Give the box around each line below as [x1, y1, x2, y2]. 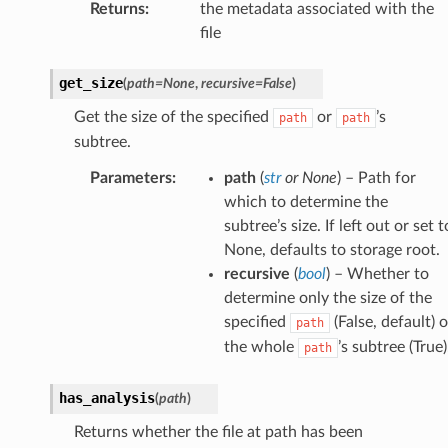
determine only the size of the [223, 289, 432, 306]
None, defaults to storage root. [223, 241, 440, 258]
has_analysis [58, 389, 155, 406]
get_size [58, 74, 123, 91]
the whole [223, 338, 298, 355]
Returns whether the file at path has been [73, 423, 363, 440]
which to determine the [223, 193, 388, 210]
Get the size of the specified [73, 108, 273, 125]
